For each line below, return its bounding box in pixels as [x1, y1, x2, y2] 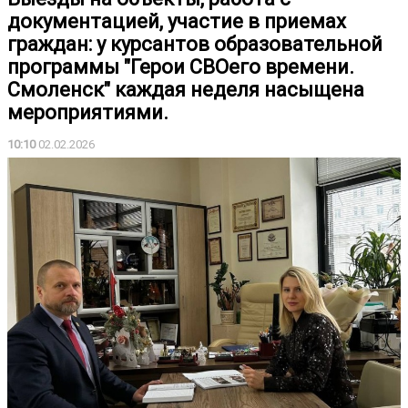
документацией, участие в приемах [7, 10, 346, 33]
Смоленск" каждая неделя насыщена [7, 78, 364, 101]
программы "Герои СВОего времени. [7, 56, 354, 78]
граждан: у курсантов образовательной [7, 33, 382, 56]
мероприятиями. [7, 101, 168, 124]
